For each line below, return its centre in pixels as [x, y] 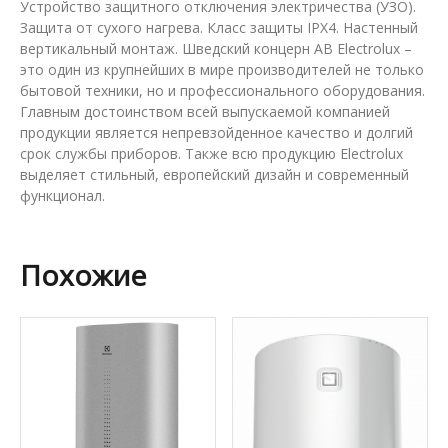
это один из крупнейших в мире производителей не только [222, 69]
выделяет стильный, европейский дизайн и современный [214, 174]
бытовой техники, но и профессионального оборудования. [222, 90]
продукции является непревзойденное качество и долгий [216, 132]
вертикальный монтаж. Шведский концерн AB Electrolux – [216, 48]
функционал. [62, 195]
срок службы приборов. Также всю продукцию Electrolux [211, 153]
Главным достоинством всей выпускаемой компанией [205, 111]
